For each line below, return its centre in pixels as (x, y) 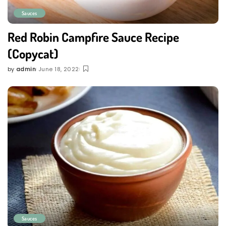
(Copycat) (33, 54)
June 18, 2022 (59, 69)
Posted (18, 73)
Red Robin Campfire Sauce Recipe (93, 37)
